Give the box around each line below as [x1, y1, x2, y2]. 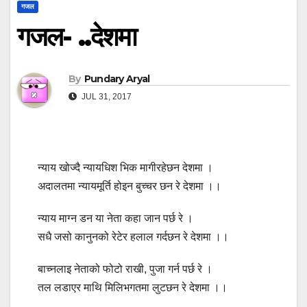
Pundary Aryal [84, 72, 150, 85]
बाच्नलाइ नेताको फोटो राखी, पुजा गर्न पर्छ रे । [38, 262, 212, 275]
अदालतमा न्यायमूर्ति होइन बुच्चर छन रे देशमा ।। [38, 180, 221, 192]
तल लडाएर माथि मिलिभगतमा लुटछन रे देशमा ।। [38, 281, 228, 293]
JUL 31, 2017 [79, 91, 132, 101]
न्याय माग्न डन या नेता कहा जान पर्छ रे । [38, 212, 193, 224]
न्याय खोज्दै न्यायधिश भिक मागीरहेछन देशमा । [38, 161, 213, 173]
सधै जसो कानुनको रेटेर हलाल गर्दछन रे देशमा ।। [38, 230, 229, 243]
